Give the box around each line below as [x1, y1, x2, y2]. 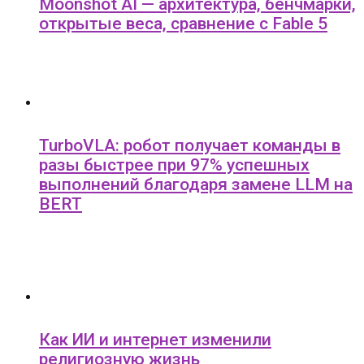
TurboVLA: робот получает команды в [39, 136, 340, 156]
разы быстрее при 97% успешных [39, 155, 310, 175]
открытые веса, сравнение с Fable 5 [39, 14, 327, 34]
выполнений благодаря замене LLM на [39, 175, 353, 195]
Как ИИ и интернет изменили [39, 330, 271, 350]
